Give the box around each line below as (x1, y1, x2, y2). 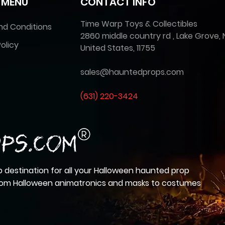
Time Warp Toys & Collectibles (80, 18, 197, 30)
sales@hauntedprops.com (80, 66, 184, 78)
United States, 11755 (80, 42, 155, 54)
